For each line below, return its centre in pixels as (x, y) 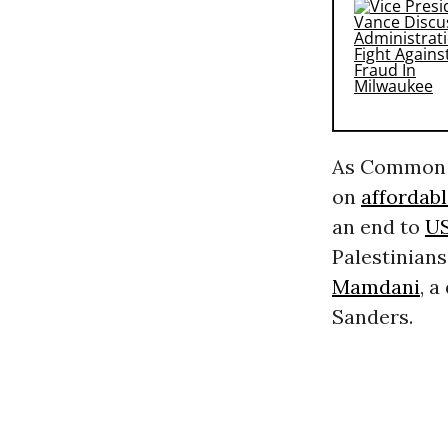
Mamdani (375, 287)
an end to (378, 227)
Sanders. (372, 317)
